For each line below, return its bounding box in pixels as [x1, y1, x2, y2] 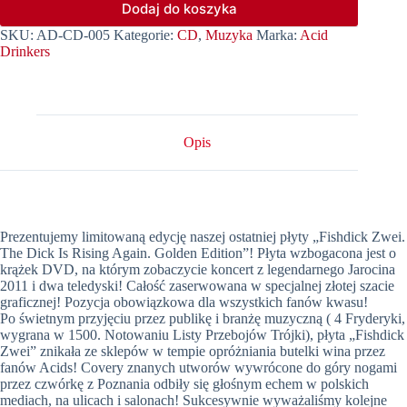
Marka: [256, 27, 300, 44]
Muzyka [205, 27, 253, 44]
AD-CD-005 [36, 27, 110, 44]
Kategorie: [114, 27, 177, 44]
